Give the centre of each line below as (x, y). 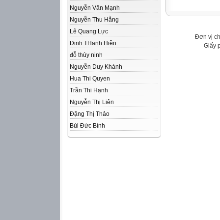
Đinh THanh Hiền (93, 43)
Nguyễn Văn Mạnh (95, 8)
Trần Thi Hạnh (89, 90)
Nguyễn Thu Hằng (94, 20)
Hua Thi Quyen (90, 79)
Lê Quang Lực (89, 31)
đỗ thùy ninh (86, 55)
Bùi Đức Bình (87, 126)
